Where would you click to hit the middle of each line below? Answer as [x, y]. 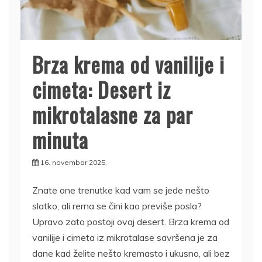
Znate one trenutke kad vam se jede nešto [121, 190]
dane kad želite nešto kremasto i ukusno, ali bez [131, 253]
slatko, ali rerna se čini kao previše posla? [117, 206]
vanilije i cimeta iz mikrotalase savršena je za [125, 237]
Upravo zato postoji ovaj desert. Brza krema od [131, 221]
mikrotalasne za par [113, 114]
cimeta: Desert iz [101, 89]
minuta [60, 139]
